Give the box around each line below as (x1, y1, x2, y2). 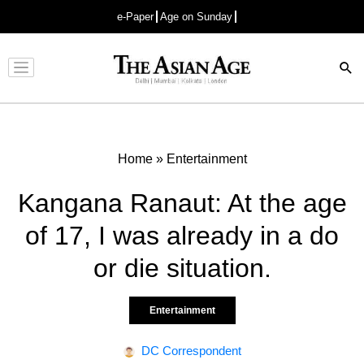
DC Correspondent (141, 343, 241, 357)
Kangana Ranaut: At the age (17, 188, 347, 218)
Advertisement (146, 75, 210, 86)
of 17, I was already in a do (25, 220, 339, 250)
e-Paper (117, 11, 154, 23)
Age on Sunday (160, 11, 232, 23)
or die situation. (93, 253, 271, 283)
